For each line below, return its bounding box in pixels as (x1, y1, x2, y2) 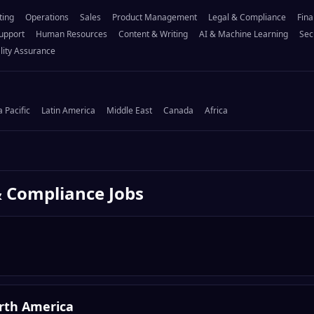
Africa (205, 104, 228, 117)
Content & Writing (118, 28, 188, 41)
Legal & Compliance (208, 11, 286, 24)
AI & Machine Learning (199, 28, 288, 41)
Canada (163, 104, 193, 117)
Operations (25, 11, 69, 24)
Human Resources (36, 28, 107, 41)
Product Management (112, 11, 197, 24)
